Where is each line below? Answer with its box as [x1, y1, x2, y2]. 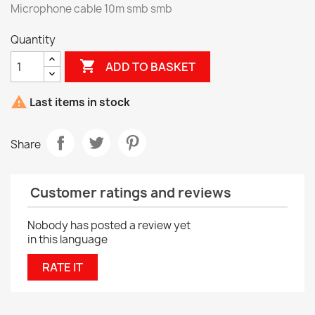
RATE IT [42, 259, 83, 276]
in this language [27, 232, 108, 247]
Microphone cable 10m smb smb [11, 1, 172, 16]
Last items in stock [27, 95, 130, 110]
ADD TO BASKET [105, 58, 196, 75]
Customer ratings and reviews [27, 184, 231, 202]
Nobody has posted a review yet [27, 218, 191, 233]
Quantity [11, 32, 56, 47]
